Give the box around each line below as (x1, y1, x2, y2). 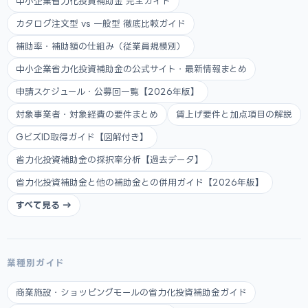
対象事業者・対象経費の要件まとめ (16, 109, 158, 119)
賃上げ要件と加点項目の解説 (176, 109, 292, 119)
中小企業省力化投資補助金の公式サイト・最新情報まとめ (16, 64, 247, 74)
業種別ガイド (7, 258, 65, 267)
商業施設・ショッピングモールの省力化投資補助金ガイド (16, 287, 247, 297)
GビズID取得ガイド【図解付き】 (16, 132, 148, 142)
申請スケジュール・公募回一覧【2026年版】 (16, 87, 199, 96)
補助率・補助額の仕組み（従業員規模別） (16, 41, 186, 51)
